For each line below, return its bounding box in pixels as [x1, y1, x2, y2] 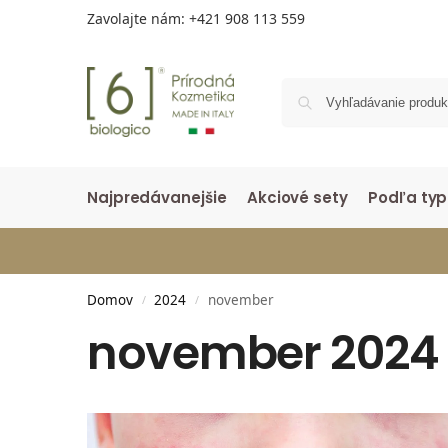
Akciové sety [246, 187, 348, 208]
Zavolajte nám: [87, 9, 189, 28]
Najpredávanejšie [87, 187, 227, 208]
